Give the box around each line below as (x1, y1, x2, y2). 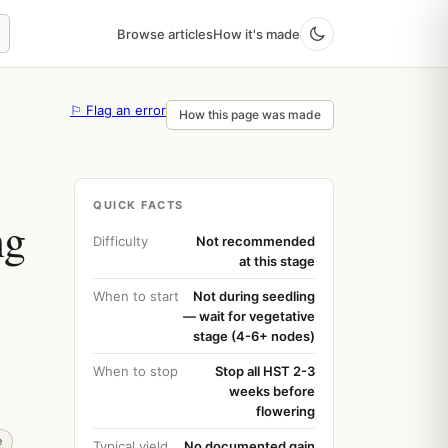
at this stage (239, 253, 315, 269)
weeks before (229, 383, 315, 399)
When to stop (93, 363, 178, 379)
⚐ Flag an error (70, 102, 166, 118)
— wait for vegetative (183, 308, 315, 324)
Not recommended (196, 233, 315, 249)
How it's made (213, 25, 300, 42)
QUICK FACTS (93, 198, 184, 212)
